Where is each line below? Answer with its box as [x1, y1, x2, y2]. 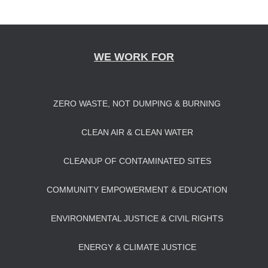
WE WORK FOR [94, 51, 174, 63]
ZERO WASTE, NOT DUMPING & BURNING [53, 99, 221, 108]
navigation [26, 5, 129, 30]
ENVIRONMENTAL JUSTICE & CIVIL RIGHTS [51, 214, 223, 223]
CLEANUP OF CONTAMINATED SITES [63, 156, 211, 166]
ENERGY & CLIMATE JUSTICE [78, 242, 196, 252]
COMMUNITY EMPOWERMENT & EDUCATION [47, 185, 227, 194]
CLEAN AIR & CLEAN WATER [81, 127, 193, 137]
